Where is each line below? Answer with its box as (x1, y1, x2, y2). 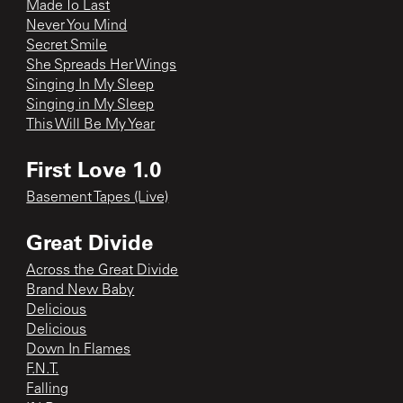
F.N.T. (26, 362, 59, 377)
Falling (26, 381, 69, 397)
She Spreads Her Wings (26, 58, 177, 73)
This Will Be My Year (26, 117, 156, 132)
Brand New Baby (26, 282, 135, 298)
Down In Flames (26, 342, 131, 357)
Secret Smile (26, 38, 108, 53)
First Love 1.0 (26, 154, 162, 183)
